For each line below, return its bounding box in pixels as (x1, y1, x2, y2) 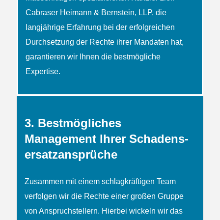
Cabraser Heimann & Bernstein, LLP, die (25, 8, 166, 17)
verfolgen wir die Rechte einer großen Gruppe (24, 192, 184, 200)
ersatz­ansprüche (24, 147, 117, 161)
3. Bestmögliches (24, 116, 121, 130)
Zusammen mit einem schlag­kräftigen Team (24, 177, 176, 186)
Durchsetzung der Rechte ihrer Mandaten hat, (25, 37, 184, 46)
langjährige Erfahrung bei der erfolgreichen (25, 23, 175, 31)
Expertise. (25, 67, 60, 76)
